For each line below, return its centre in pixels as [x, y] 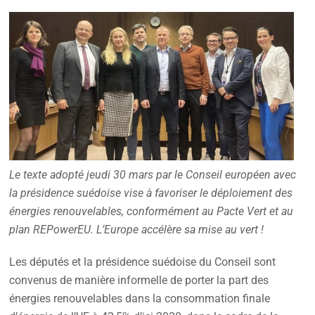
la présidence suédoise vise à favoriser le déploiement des [151, 193]
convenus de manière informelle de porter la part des [139, 280]
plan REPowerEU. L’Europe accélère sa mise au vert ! [137, 229]
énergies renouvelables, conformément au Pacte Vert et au [152, 211]
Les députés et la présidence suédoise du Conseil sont [143, 262]
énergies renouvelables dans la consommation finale [140, 298]
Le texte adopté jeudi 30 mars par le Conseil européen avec [153, 174]
